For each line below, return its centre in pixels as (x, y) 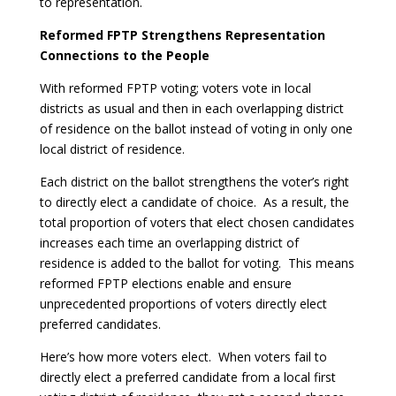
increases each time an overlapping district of (169, 243)
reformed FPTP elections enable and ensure (165, 283)
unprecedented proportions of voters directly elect (183, 304)
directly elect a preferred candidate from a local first (187, 377)
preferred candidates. (100, 324)
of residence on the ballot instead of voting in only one (196, 129)
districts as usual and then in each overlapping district (191, 108)
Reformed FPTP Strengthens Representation (182, 35)
